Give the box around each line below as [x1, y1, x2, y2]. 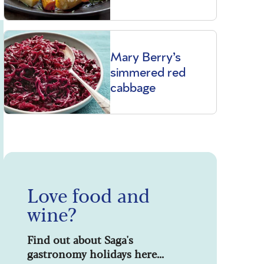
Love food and [27, 181, 150, 209]
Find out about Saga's [27, 232, 133, 247]
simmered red [110, 65, 186, 79]
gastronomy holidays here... [27, 246, 164, 262]
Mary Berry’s [110, 50, 181, 64]
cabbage [110, 81, 156, 94]
